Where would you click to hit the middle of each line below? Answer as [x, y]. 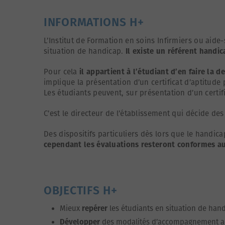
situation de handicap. [85, 51]
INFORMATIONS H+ [94, 22]
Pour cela [61, 72]
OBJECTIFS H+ [81, 190]
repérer [95, 208]
